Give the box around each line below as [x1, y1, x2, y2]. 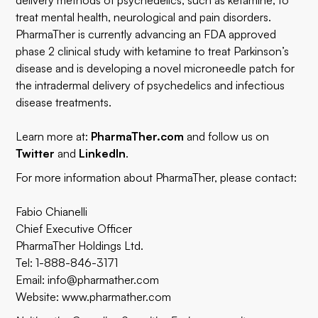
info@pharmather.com [48, 273, 160, 287]
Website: [16, 290, 62, 304]
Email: [16, 273, 48, 287]
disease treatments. [16, 95, 112, 109]
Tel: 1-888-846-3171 [16, 256, 119, 270]
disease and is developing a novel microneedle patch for [16, 61, 295, 75]
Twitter [16, 146, 55, 160]
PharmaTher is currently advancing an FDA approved [16, 27, 277, 41]
